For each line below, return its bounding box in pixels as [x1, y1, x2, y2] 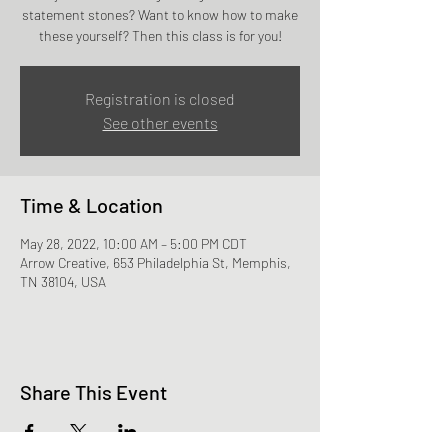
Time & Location [20, 193, 163, 217]
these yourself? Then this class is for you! [38, 27, 282, 44]
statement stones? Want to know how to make [22, 6, 298, 23]
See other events [102, 113, 218, 132]
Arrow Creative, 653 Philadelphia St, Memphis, [20, 254, 291, 271]
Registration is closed [85, 89, 235, 108]
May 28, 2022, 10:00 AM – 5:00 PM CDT [20, 235, 247, 252]
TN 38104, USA [20, 273, 106, 290]
